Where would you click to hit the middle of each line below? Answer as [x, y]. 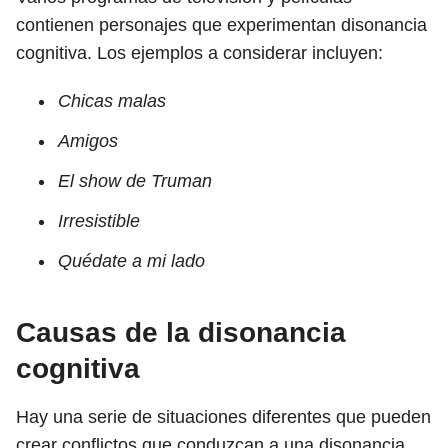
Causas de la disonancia [181, 332]
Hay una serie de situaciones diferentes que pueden [223, 417]
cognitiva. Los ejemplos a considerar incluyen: [199, 53]
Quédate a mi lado [131, 261]
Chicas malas [112, 101]
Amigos [88, 141]
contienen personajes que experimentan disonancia [221, 25]
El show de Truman [135, 181]
